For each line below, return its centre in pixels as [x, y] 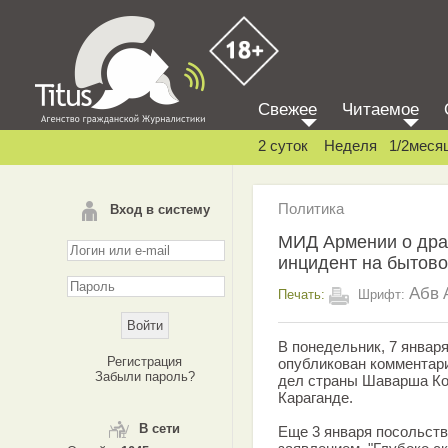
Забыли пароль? [144, 376]
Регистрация [144, 361]
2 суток [283, 145]
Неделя [350, 145]
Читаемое [380, 109]
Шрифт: [381, 294]
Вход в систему [159, 209]
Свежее [287, 109]
